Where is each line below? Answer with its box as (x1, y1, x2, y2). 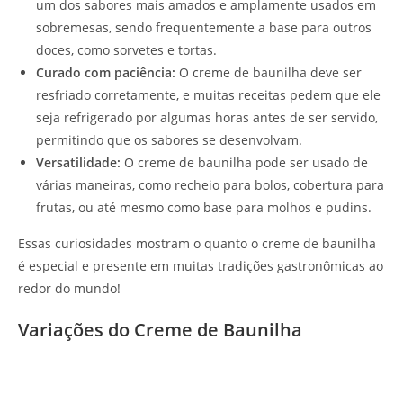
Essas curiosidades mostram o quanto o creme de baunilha (18, 235, 376, 253)
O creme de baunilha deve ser (175, 64, 362, 82)
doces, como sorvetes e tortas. (36, 41, 217, 59)
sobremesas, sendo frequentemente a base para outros (36, 19, 372, 37)
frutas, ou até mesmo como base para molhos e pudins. (36, 199, 372, 217)
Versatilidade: (36, 154, 121, 172)
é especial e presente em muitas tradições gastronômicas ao (18, 257, 383, 275)
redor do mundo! (18, 280, 121, 298)
